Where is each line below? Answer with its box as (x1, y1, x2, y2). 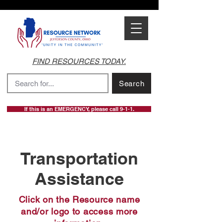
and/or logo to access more (21, 206, 138, 217)
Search (118, 79, 145, 88)
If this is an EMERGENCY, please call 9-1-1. (24, 106, 134, 112)
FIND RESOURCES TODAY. (32, 57, 126, 65)
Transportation (20, 148, 138, 168)
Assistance (34, 168, 124, 189)
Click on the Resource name (18, 194, 140, 205)
